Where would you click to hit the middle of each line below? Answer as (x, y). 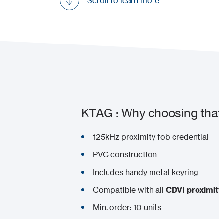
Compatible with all (129, 189)
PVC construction (125, 154)
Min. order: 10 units (127, 207)
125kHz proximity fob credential (151, 137)
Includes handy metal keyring (145, 172)
